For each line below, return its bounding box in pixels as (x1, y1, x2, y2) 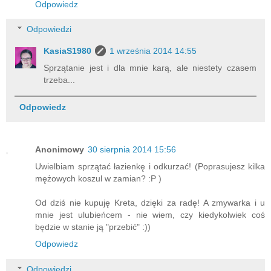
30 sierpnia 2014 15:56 (88, 145, 176, 155)
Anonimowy (35, 145, 84, 155)
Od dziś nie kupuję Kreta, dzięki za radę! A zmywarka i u (35, 198, 265, 208)
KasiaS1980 (44, 46, 92, 56)
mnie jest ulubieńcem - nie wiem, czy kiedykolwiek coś (35, 210, 265, 220)
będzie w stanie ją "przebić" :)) (35, 222, 151, 232)
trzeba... (44, 75, 76, 85)
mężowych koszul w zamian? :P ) (35, 174, 162, 184)
